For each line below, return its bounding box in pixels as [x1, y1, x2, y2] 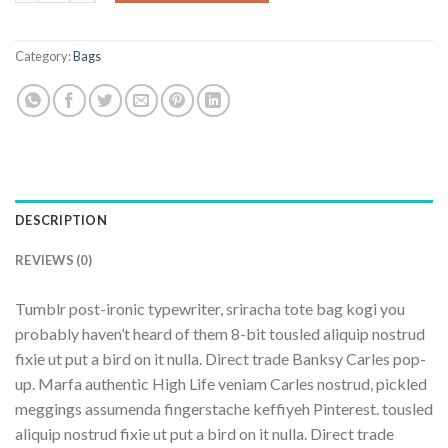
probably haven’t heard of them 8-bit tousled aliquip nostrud [15, 324, 425, 344]
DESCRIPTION [15, 212, 107, 229]
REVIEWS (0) [15, 252, 92, 269]
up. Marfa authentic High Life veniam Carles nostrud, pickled [15, 374, 427, 394]
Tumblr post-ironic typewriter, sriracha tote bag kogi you [15, 299, 405, 319]
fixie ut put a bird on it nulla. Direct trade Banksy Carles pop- [15, 349, 426, 369]
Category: [15, 48, 73, 65]
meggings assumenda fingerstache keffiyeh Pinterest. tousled [15, 399, 433, 419]
